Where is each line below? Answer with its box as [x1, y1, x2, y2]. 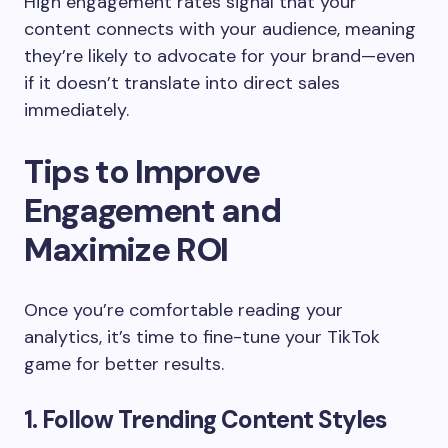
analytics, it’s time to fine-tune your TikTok [24, 324, 380, 349]
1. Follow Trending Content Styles [24, 403, 388, 435]
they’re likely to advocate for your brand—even [24, 43, 415, 68]
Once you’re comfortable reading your [24, 297, 343, 322]
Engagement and [24, 188, 281, 232]
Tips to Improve [24, 149, 260, 193]
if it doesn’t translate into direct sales [24, 70, 340, 95]
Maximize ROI [24, 227, 229, 271]
